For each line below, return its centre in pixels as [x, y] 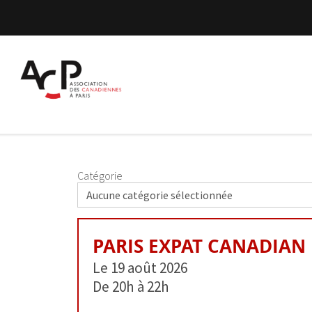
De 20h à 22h [131, 287]
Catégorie [100, 175]
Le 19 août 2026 [140, 268]
